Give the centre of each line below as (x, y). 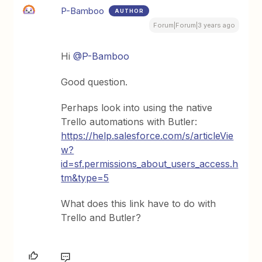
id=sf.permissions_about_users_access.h (150, 164)
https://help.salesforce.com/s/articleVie (147, 136)
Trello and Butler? (101, 218)
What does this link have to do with (139, 204)
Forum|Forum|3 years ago (194, 25)
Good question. (94, 82)
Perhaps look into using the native (137, 108)
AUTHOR (130, 11)
